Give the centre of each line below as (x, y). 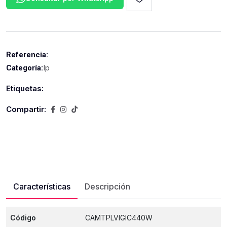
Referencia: (27, 55)
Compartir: (26, 109)
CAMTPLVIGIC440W (119, 218)
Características (42, 186)
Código (23, 218)
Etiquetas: (25, 88)
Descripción (107, 186)
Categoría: (25, 68)
